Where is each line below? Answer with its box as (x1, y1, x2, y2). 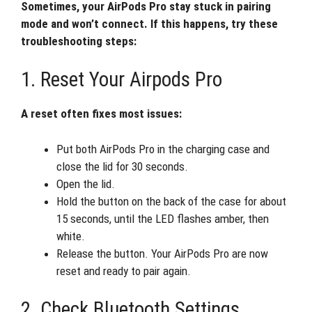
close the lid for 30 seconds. (56, 159, 188, 173)
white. (56, 228, 85, 243)
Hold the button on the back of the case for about (56, 194, 286, 208)
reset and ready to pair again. (56, 263, 191, 278)
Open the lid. (56, 176, 115, 191)
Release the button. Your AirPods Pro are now (56, 246, 268, 260)
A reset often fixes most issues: (21, 107, 182, 120)
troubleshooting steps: (21, 33, 136, 48)
